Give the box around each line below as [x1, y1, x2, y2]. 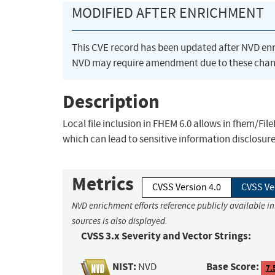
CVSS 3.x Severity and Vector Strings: [81, 229, 251, 244]
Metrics [72, 171, 134, 197]
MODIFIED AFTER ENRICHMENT [72, 4, 264, 23]
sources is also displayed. [72, 215, 168, 227]
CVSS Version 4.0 [152, 181, 221, 194]
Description [63, 88, 160, 114]
